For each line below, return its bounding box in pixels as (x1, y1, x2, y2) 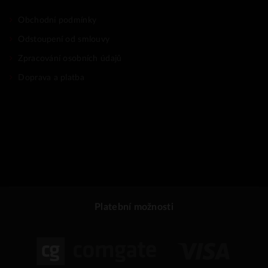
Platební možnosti (95, 202, 173, 212)
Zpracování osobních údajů (18, 54, 122, 63)
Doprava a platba (18, 73, 84, 82)
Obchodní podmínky (18, 16, 97, 25)
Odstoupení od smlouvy (18, 35, 110, 44)
